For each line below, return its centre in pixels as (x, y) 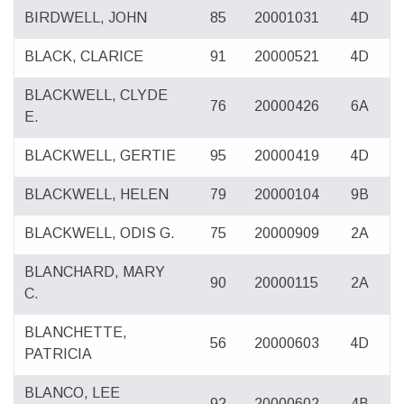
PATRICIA (59, 354)
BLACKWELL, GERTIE (101, 156)
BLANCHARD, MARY (95, 272)
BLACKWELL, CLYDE (96, 96)
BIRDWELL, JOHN (86, 18)
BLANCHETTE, (76, 333)
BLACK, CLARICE (84, 57)
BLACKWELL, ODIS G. (100, 234)
